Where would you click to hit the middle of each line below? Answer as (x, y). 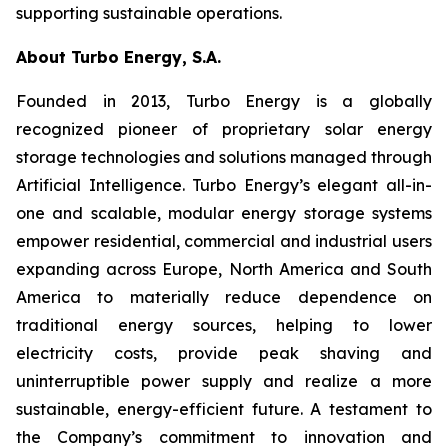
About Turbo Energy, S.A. (118, 57)
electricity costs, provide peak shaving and (224, 353)
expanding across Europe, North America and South (224, 269)
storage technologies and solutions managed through (224, 157)
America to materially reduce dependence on (224, 297)
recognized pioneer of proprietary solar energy (224, 129)
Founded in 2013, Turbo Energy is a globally (224, 101)
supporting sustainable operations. (149, 13)
